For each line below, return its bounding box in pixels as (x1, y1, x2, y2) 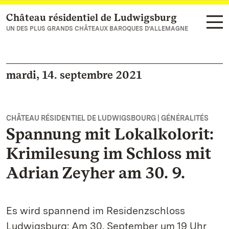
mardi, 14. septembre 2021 (6, 68, 142, 81)
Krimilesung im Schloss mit (6, 143, 211, 163)
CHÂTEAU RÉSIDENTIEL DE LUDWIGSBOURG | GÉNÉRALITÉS (6, 114, 209, 122)
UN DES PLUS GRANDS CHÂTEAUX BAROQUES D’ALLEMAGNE (6, 25, 188, 32)
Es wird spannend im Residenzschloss (6, 204, 185, 217)
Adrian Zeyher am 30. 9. (6, 163, 185, 182)
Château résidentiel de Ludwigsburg (6, 11, 177, 24)
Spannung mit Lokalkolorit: (6, 124, 214, 144)
